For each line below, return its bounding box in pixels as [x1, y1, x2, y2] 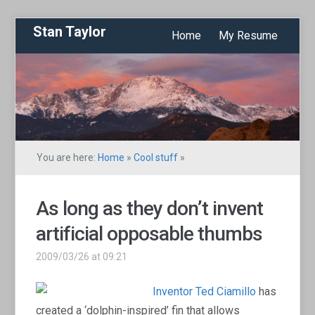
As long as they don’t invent [36, 196, 264, 220]
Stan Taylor [33, 23, 107, 40]
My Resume [218, 29, 278, 42]
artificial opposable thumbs [36, 221, 263, 245]
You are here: [37, 151, 98, 163]
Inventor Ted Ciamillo [153, 284, 257, 298]
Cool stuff [134, 151, 179, 163]
